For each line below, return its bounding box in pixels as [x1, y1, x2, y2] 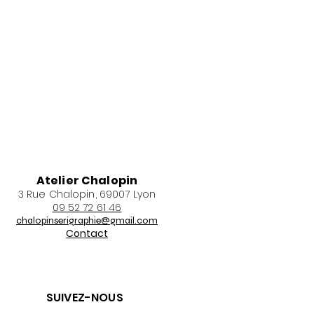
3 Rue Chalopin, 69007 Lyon [18, 187, 156, 201]
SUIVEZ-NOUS [46, 289, 123, 306]
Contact [66, 226, 108, 240]
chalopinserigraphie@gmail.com [16, 214, 158, 226]
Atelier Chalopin [36, 172, 138, 189]
